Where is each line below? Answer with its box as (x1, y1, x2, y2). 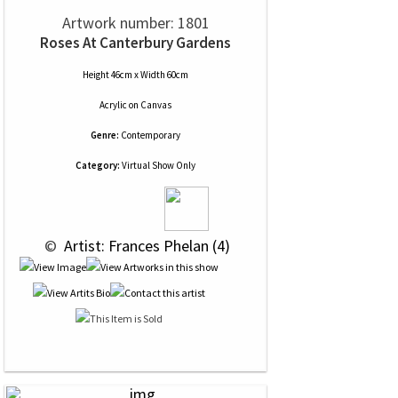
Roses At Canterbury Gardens (40, 33, 231, 52)
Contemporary (121, 129, 180, 141)
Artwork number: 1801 (61, 12, 210, 33)
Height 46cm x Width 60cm (83, 68, 188, 81)
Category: (76, 159, 120, 171)
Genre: (91, 129, 119, 141)
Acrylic (99, 99, 127, 111)
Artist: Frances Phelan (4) (60, 235, 230, 256)
